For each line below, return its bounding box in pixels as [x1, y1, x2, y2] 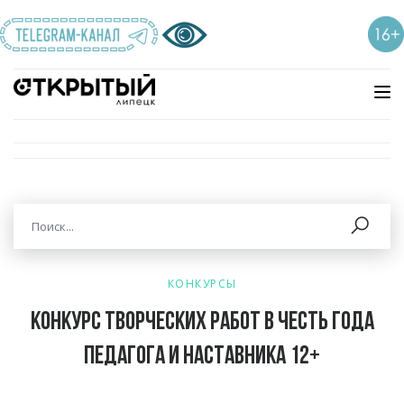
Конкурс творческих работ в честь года [30, 310, 374, 335]
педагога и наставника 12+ [84, 344, 320, 370]
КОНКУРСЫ [167, 276, 237, 291]
